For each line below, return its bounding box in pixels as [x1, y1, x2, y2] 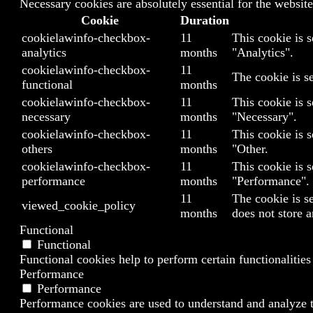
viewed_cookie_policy [22, 198, 136, 213]
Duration [180, 13, 229, 28]
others [22, 142, 52, 156]
